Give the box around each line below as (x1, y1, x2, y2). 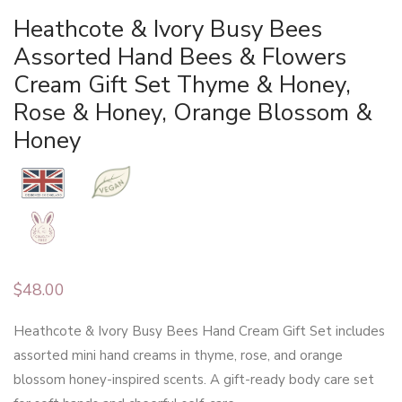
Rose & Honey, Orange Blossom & (13, 97, 372, 129)
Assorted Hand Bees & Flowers (13, 41, 346, 74)
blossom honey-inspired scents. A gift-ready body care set (13, 371, 374, 389)
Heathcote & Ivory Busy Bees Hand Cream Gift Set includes (13, 322, 385, 341)
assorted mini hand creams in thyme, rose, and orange (13, 346, 343, 365)
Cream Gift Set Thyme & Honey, (13, 69, 351, 101)
